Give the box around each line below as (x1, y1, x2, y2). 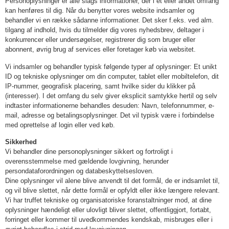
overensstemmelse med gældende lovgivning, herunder (5, 157, 169, 166)
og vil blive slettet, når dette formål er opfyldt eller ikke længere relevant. (5, 187, 220, 195)
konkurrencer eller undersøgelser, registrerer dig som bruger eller (5, 36, 195, 44)
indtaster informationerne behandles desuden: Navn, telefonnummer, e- (5, 101, 214, 109)
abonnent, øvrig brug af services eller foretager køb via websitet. (5, 45, 196, 54)
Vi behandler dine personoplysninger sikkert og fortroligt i (5, 148, 173, 156)
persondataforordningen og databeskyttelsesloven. (5, 167, 154, 175)
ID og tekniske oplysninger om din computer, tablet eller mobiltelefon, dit (5, 72, 219, 80)
